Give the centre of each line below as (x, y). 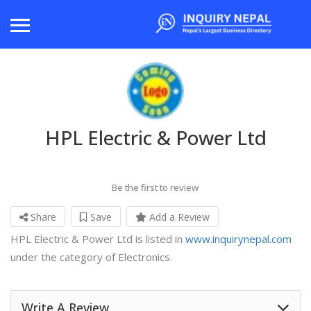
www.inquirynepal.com (238, 239)
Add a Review (178, 217)
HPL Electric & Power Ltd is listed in (98, 239)
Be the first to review (155, 188)
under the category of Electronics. (91, 257)
